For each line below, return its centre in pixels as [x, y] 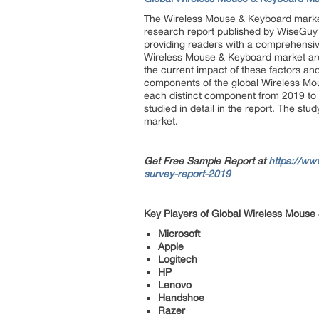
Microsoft [179, 234]
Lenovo [175, 285]
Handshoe [181, 298]
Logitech [178, 259]
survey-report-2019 [187, 174]
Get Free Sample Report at [205, 161]
